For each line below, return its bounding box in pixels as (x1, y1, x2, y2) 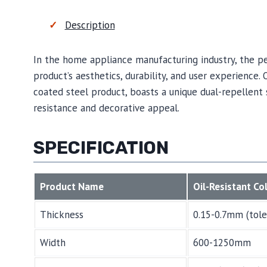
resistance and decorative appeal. (33, 101, 179, 115)
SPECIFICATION (33, 137, 169, 159)
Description (64, 18, 115, 32)
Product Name (40, 180, 104, 194)
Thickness (40, 208, 83, 222)
